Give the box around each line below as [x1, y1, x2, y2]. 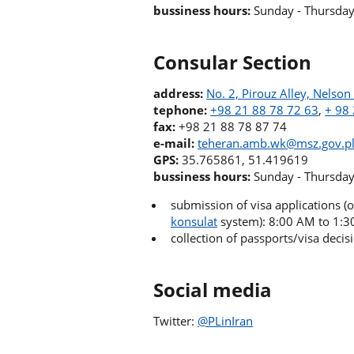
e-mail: [153, 135, 195, 151]
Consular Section [153, 49, 312, 75]
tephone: [153, 102, 208, 118]
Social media [153, 277, 273, 303]
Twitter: [153, 313, 198, 330]
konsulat [171, 213, 218, 229]
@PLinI [198, 313, 235, 330]
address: [153, 85, 204, 101]
